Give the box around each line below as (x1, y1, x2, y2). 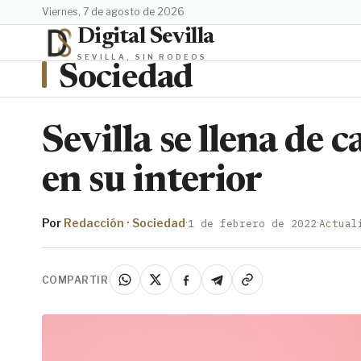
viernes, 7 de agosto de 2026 (49, 6, 185, 18)
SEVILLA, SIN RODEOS (77, 52, 207, 61)
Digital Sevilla (77, 25, 214, 48)
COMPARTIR (42, 273, 109, 286)
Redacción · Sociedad (64, 216, 185, 230)
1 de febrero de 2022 (188, 217, 317, 230)
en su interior (42, 164, 263, 201)
